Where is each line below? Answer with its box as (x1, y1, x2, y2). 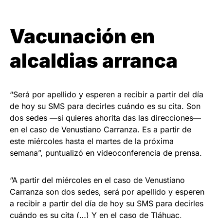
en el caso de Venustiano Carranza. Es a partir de (10, 125, 191, 135)
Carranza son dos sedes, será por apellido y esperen (10, 187, 204, 197)
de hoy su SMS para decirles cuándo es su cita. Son (10, 101, 200, 111)
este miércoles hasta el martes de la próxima (10, 136, 174, 146)
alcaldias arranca (10, 49, 178, 73)
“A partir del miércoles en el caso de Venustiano (10, 175, 185, 185)
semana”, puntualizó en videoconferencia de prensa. (10, 148, 202, 158)
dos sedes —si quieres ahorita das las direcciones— (10, 113, 201, 123)
